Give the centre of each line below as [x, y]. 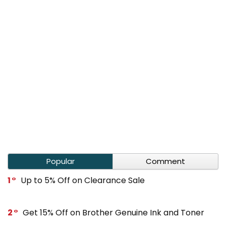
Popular [60, 161]
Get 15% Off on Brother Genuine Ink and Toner [114, 212]
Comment [165, 161]
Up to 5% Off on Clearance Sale [83, 180]
